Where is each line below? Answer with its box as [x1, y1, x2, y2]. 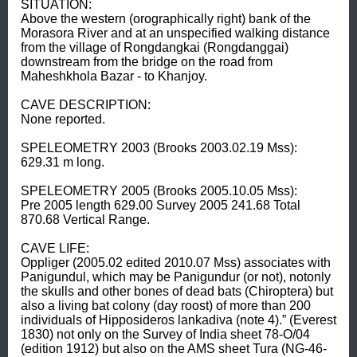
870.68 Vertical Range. [21, 212, 153, 226]
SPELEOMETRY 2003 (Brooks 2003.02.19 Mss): [21, 140, 300, 155]
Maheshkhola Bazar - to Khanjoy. [21, 69, 210, 83]
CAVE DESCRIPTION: [21, 97, 154, 112]
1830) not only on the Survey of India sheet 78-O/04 [21, 327, 310, 341]
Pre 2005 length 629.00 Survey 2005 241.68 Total [21, 198, 300, 212]
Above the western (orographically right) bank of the [21, 11, 311, 25]
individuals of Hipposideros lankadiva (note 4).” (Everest [21, 312, 336, 327]
